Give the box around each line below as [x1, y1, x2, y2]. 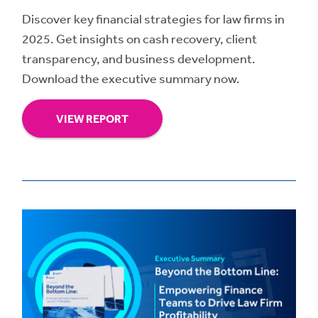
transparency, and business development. [22, 50, 256, 67]
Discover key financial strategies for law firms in [22, 11, 285, 27]
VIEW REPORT [56, 111, 128, 126]
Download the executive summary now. [22, 70, 240, 87]
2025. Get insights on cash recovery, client [22, 31, 257, 47]
